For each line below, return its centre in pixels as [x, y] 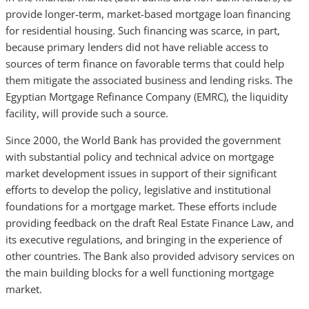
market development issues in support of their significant [141, 173]
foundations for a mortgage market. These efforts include [141, 206]
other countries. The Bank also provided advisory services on [150, 256]
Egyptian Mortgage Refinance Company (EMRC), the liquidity [147, 97]
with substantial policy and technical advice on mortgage [140, 157]
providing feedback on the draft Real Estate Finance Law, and [150, 223]
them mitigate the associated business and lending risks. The [149, 80]
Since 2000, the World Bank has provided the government [143, 140]
